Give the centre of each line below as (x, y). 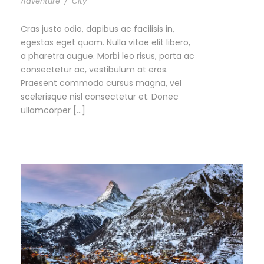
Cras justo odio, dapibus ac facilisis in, (98, 29)
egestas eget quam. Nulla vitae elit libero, (105, 43)
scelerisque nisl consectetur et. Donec (100, 97)
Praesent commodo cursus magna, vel (101, 83)
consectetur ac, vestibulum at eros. (94, 70)
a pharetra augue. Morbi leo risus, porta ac (108, 56)
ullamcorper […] (53, 110)
